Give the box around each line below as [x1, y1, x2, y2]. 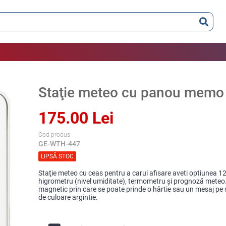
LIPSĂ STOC [41, 153, 74, 160]
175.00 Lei [38, 108, 114, 128]
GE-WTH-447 [38, 140, 81, 148]
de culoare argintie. [38, 193, 98, 201]
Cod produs [38, 131, 71, 138]
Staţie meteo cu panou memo [38, 84, 224, 101]
